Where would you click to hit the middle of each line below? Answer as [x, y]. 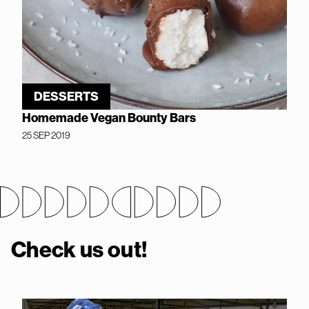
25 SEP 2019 [46, 135]
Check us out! [79, 249]
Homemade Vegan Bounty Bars [109, 117]
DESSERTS [66, 96]
